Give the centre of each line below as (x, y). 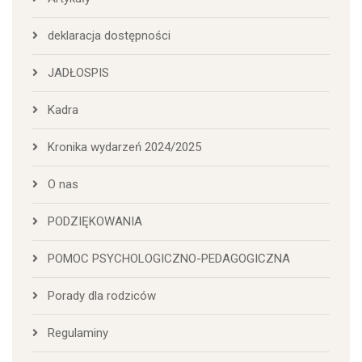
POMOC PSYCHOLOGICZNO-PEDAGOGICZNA (169, 259)
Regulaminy (78, 333)
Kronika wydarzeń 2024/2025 (124, 147)
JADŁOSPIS (78, 73)
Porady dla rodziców (102, 296)
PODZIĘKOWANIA (95, 222)
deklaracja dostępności (109, 36)
